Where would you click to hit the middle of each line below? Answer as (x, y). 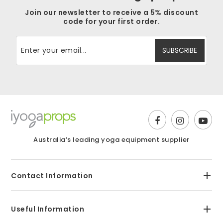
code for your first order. (111, 22)
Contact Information (52, 176)
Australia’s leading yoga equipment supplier (111, 140)
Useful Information (48, 209)
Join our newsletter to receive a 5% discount (111, 13)
